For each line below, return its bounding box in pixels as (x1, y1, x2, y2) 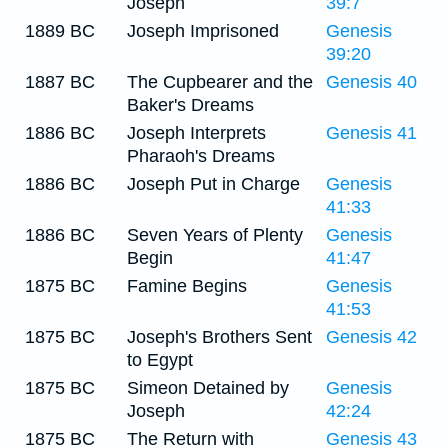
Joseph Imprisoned (127, 21, 279, 41)
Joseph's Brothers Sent (127, 327, 312, 347)
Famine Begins (127, 276, 247, 296)
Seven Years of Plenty (127, 225, 303, 245)
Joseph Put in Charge (127, 174, 300, 194)
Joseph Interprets (127, 123, 266, 143)
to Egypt (127, 350, 193, 370)
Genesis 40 (326, 72, 417, 92)
